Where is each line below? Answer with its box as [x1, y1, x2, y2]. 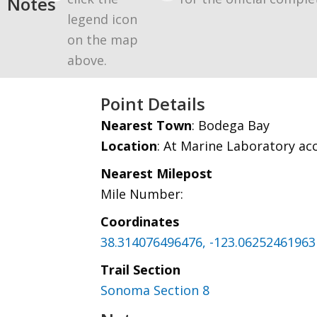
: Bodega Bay [192, 117, 270, 134]
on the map [67, 31, 138, 48]
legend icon [67, 11, 137, 28]
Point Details [100, 92, 205, 115]
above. [67, 52, 107, 69]
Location [100, 137, 157, 154]
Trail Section [100, 261, 180, 278]
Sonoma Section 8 [100, 282, 209, 299]
